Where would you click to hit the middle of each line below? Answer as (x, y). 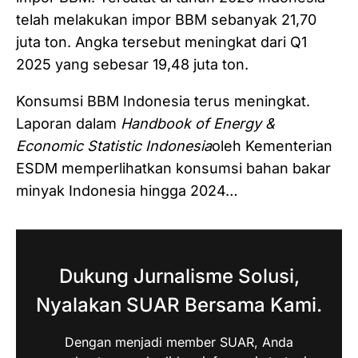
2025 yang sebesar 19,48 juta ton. (132, 64)
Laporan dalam (68, 123)
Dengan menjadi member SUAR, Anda (179, 342)
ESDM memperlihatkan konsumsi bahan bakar (173, 168)
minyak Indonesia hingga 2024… (127, 190)
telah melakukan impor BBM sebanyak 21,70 (166, 19)
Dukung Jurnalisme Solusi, (179, 276)
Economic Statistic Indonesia (114, 145)
